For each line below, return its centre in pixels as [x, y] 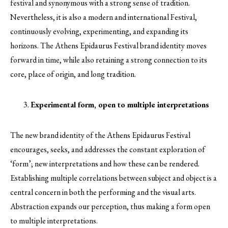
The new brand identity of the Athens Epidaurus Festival [100, 135]
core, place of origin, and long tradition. [73, 74]
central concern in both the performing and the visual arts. [103, 192]
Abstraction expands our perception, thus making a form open [110, 207]
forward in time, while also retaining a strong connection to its [109, 60]
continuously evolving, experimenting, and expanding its [99, 32]
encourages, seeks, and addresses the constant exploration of [108, 150]
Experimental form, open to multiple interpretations [120, 105]
